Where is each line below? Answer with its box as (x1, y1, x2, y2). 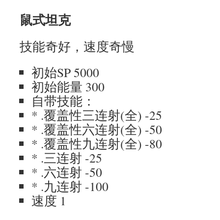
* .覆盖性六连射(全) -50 (31, 121, 162, 137)
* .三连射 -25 (31, 149, 102, 166)
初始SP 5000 (31, 64, 99, 81)
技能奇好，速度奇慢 (20, 38, 135, 55)
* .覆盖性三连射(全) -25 (31, 107, 162, 123)
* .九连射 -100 (31, 178, 109, 194)
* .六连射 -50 (31, 164, 102, 180)
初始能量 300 (31, 78, 105, 95)
